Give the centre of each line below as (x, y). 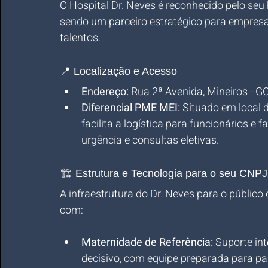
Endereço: (105, 92)
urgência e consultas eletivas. (150, 140)
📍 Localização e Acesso (118, 71)
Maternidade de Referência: (147, 243)
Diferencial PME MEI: (131, 108)
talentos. (80, 38)
